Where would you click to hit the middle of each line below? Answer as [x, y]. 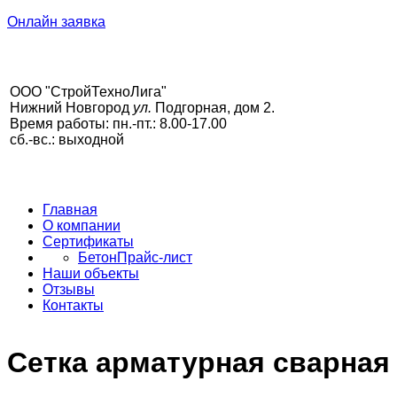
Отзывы [69, 289]
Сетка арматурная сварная [198, 363]
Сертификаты [88, 241]
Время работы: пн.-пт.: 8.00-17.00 [118, 124]
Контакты [73, 305]
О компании [82, 226]
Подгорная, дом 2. [213, 108]
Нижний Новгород [71, 108]
